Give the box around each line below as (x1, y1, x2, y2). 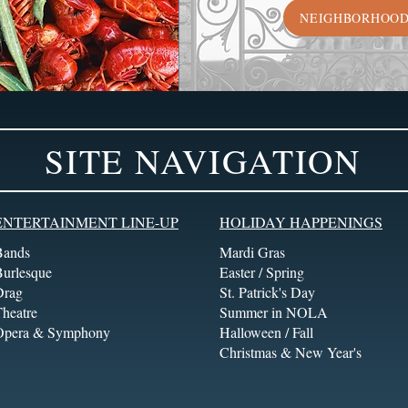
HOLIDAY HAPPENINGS (219, 212, 382, 231)
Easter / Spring (219, 262, 304, 281)
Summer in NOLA (219, 302, 328, 321)
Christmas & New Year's (219, 342, 362, 362)
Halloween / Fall (219, 322, 313, 342)
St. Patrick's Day (219, 282, 315, 301)
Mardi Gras (219, 242, 285, 261)
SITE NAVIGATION (44, 137, 362, 184)
